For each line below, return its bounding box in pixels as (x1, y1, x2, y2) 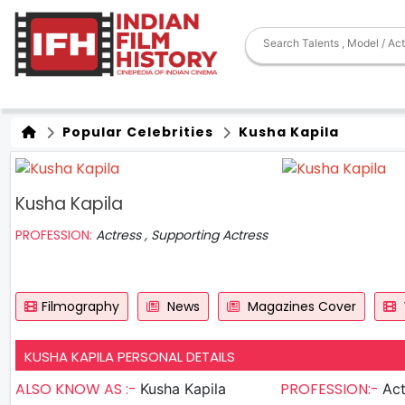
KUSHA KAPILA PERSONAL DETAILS (24, 346, 235, 366)
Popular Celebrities (59, 123, 213, 141)
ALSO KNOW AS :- (15, 378, 140, 400)
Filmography (42, 297, 119, 316)
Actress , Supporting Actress (96, 225, 268, 244)
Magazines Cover (244, 297, 356, 316)
